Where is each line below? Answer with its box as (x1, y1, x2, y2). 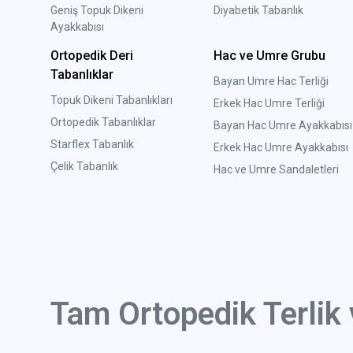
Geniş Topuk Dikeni (50, 4, 143, 17)
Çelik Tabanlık (50, 160, 118, 173)
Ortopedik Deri (50, 48, 133, 64)
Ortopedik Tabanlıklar (50, 116, 156, 129)
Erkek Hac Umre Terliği (213, 97, 325, 110)
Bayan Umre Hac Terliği (213, 75, 329, 88)
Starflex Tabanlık (50, 138, 134, 151)
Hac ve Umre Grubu (213, 48, 325, 64)
